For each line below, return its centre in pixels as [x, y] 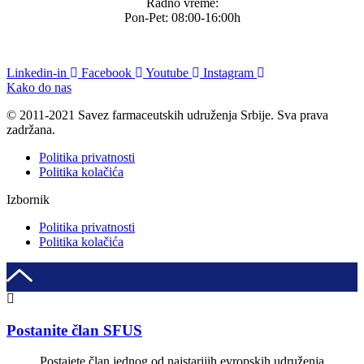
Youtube [167, 72]
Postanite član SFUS [74, 330]
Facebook [106, 72]
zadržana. [31, 129]
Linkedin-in [37, 72]
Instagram [228, 72]
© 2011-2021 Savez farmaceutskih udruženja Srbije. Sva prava [167, 115]
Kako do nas [39, 87]
